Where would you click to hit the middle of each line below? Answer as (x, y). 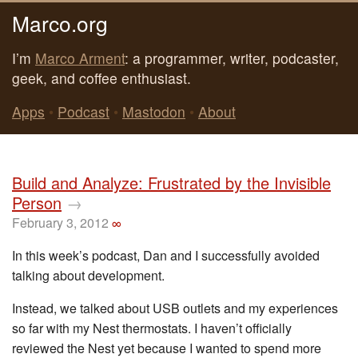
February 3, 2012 (60, 223)
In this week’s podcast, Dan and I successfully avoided (166, 255)
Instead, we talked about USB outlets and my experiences (175, 308)
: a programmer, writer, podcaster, (232, 58)
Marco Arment (80, 58)
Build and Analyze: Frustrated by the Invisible (171, 183)
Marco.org (60, 22)
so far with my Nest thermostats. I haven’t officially (152, 328)
